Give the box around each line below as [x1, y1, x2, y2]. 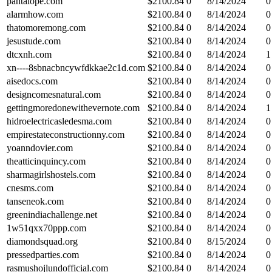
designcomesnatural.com [7, 89, 101, 100]
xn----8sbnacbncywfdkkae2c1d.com [7, 62, 145, 73]
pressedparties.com [7, 249, 79, 260]
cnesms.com [7, 182, 53, 193]
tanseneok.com [7, 195, 64, 206]
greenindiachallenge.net [7, 209, 97, 220]
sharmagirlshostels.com [7, 169, 95, 180]
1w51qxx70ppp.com [7, 222, 86, 233]
